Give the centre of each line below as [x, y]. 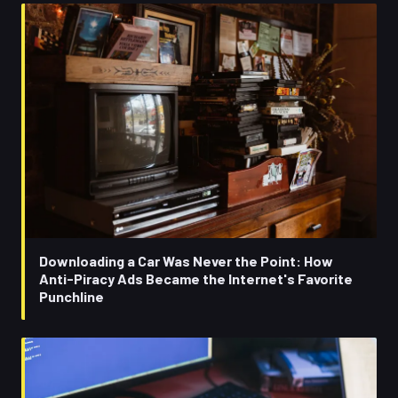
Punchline [72, 296]
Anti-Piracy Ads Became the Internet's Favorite [196, 278]
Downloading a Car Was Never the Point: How [186, 260]
